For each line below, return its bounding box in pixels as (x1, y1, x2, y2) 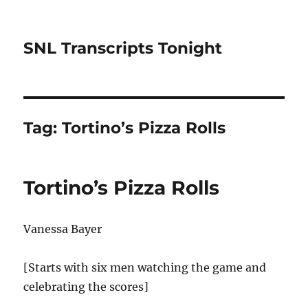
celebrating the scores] (23, 280, 149, 294)
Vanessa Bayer (23, 222, 102, 236)
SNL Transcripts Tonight (23, 38, 223, 58)
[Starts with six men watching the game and (23, 261, 267, 274)
